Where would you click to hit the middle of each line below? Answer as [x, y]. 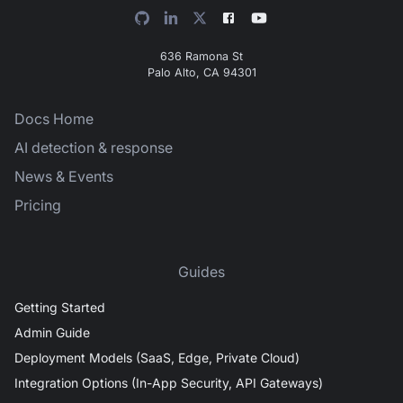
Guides [201, 272]
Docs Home [54, 119]
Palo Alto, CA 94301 [201, 73]
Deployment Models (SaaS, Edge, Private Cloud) [157, 358]
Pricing [38, 206]
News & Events [64, 177]
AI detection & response [94, 148]
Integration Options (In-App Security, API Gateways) [169, 383]
